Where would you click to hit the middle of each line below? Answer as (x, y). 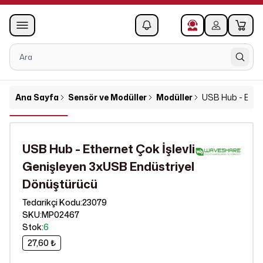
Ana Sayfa (37, 97)
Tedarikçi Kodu (51, 202)
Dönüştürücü (60, 184)
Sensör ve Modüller (107, 97)
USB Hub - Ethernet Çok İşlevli (109, 149)
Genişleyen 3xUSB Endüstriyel (108, 166)
